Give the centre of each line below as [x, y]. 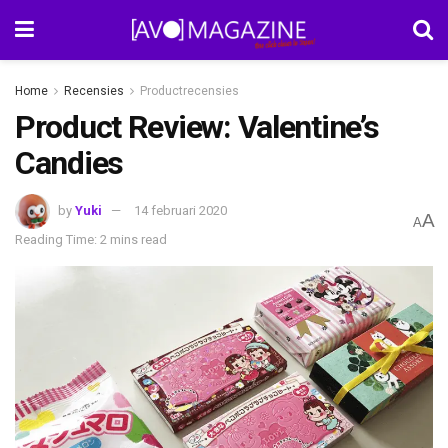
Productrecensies [189, 91]
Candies [69, 163]
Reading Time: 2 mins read [91, 239]
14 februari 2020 [180, 210]
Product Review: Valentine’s [197, 127]
